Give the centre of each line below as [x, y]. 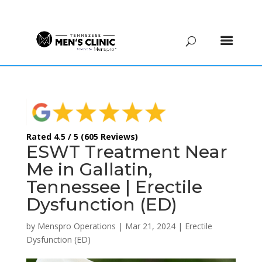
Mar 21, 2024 [150, 226]
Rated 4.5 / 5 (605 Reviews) [82, 136]
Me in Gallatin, [89, 169]
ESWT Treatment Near [127, 151]
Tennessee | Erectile [114, 187]
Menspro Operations [76, 226]
